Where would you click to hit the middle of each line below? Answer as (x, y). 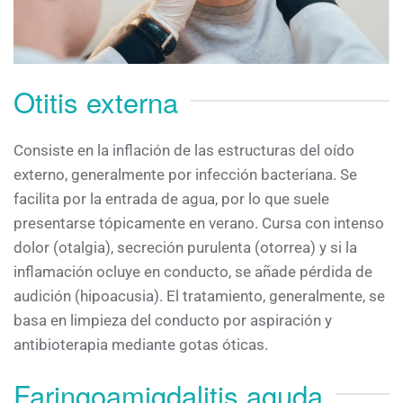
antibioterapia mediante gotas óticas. (141, 344)
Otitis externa (96, 101)
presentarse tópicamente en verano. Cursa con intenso (199, 223)
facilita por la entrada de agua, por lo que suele (171, 198)
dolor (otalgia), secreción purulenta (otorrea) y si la (185, 247)
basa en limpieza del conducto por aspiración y (173, 320)
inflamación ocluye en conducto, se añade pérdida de (193, 271)
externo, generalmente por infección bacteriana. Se (185, 174)
